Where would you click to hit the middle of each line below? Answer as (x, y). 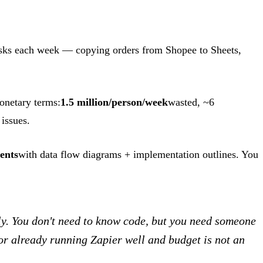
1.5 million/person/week (114, 102)
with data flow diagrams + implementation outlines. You (138, 155)
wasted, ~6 (191, 102)
